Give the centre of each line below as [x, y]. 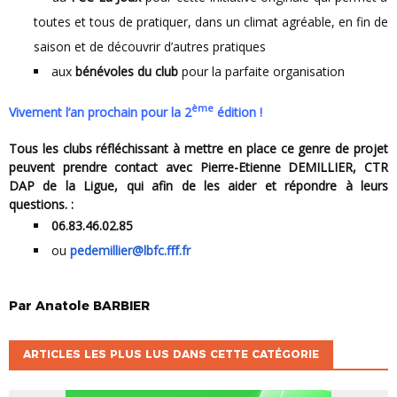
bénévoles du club [128, 72]
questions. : [41, 205]
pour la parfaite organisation [263, 72]
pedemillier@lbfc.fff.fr [130, 251]
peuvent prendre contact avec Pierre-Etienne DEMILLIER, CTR [198, 167]
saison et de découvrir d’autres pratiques [150, 47]
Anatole [62, 306]
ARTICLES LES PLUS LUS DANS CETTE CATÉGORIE [171, 354]
